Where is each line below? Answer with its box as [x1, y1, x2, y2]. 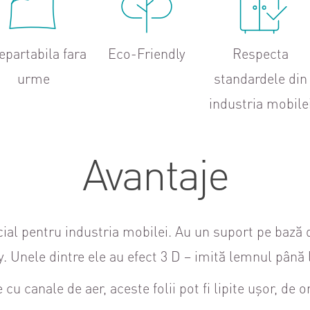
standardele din [213, 69, 307, 87]
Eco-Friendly [108, 44, 186, 62]
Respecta [232, 44, 289, 62]
